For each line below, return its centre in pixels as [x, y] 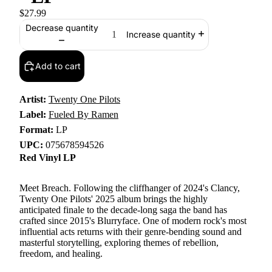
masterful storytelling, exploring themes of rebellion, [119, 243]
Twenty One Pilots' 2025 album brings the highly [114, 199]
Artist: [33, 99]
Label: [33, 114]
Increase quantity [161, 35]
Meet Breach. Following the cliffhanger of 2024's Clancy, [130, 188]
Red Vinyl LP [48, 158]
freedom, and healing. [61, 253]
